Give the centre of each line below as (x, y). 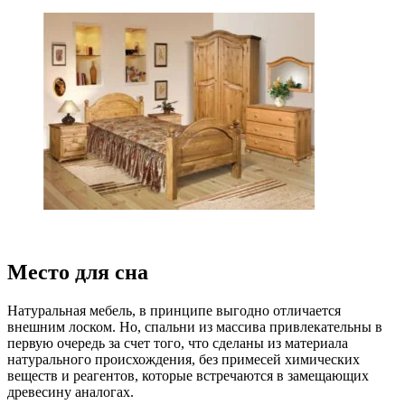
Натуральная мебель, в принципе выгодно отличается (174, 310)
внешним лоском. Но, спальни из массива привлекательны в (195, 326)
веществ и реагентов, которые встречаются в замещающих (188, 375)
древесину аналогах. (71, 391)
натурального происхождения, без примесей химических (184, 359)
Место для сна (78, 272)
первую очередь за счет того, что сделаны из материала (178, 343)
